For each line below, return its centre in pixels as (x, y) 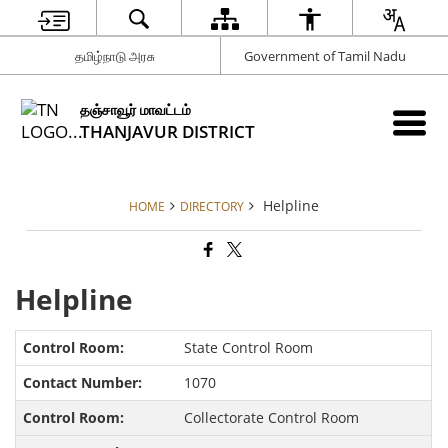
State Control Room (248, 348)
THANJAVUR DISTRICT (168, 131)
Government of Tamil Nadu (324, 55)
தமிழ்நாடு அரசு (115, 55)
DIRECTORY (212, 206)
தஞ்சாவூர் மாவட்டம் (136, 109)
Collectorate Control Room (271, 418)
